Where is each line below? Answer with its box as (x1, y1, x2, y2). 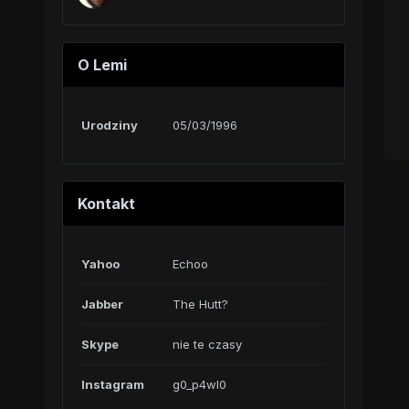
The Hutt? (172, 297, 228, 311)
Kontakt (77, 194, 135, 213)
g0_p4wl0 (172, 377, 226, 392)
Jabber (80, 297, 123, 311)
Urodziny (80, 118, 138, 132)
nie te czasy (172, 337, 242, 351)
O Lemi (77, 56, 127, 74)
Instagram (80, 377, 144, 392)
